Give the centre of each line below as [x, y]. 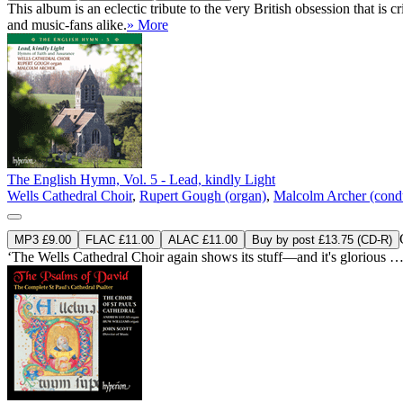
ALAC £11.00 [203, 239]
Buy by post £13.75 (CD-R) [322, 239]
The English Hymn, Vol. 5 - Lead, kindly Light [141, 179]
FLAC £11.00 [120, 239]
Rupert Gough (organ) [203, 195]
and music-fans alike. [67, 24]
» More [148, 24]
